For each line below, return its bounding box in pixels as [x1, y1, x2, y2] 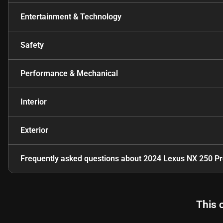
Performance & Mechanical [20, 69, 118, 79]
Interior [20, 97, 47, 107]
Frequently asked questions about [20, 154, 143, 164]
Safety [20, 40, 44, 50]
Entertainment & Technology [20, 12, 121, 22]
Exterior [20, 125, 48, 135]
